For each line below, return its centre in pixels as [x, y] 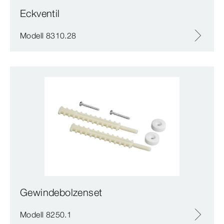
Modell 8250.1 [46, 214]
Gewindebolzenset [61, 192]
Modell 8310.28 [48, 35]
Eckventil [40, 13]
